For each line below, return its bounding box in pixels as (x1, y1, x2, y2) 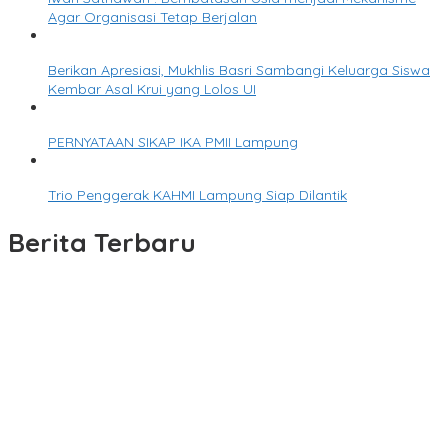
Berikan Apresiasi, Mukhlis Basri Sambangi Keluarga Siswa (48, 61, 430, 80)
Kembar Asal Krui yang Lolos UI (48, 80, 256, 99)
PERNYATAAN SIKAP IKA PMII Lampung (48, 133, 298, 152)
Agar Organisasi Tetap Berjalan (48, 8, 257, 27)
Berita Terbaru (8, 225, 196, 259)
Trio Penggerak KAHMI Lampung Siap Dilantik (48, 186, 347, 205)
